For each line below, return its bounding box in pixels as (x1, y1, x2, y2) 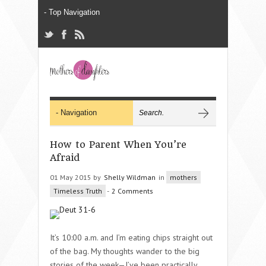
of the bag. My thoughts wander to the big (50, 245, 199, 256)
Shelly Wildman (104, 172, 156, 182)
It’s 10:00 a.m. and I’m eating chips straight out (50, 232, 213, 243)
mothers (170, 172, 197, 182)
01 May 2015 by (50, 172, 103, 182)
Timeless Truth (53, 186, 102, 195)
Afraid (50, 151, 80, 163)
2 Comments (112, 186, 153, 195)
